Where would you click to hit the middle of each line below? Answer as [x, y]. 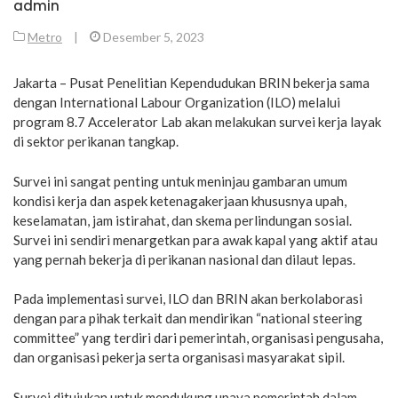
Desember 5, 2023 [154, 37]
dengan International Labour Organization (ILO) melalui [177, 102]
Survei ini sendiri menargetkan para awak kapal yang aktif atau [195, 239]
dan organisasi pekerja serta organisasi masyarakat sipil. [179, 357]
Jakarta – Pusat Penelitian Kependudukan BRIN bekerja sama [191, 83]
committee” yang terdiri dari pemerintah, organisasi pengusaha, [198, 338]
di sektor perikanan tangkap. [96, 141]
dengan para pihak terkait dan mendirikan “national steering [188, 318]
